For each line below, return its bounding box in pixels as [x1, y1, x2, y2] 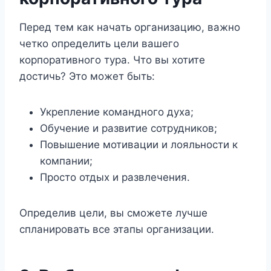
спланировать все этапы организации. [19, 223, 214, 235]
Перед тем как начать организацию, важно [19, 21, 240, 33]
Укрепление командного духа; [40, 106, 194, 118]
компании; [40, 155, 93, 167]
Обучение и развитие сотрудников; [40, 122, 217, 134]
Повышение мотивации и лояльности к [40, 139, 238, 151]
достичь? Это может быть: [19, 70, 155, 82]
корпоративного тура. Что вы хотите [19, 54, 205, 66]
